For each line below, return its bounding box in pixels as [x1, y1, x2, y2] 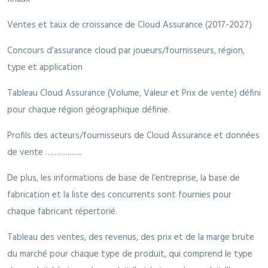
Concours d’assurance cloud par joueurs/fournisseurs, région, [7, 44, 245, 59]
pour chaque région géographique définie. [7, 103, 170, 118]
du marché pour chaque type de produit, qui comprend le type [7, 247, 252, 262]
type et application [7, 60, 83, 75]
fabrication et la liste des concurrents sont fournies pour [7, 188, 232, 203]
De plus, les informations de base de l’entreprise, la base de [7, 171, 240, 186]
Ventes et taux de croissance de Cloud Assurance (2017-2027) [7, 18, 252, 33]
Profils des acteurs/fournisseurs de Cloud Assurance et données [7, 129, 260, 144]
